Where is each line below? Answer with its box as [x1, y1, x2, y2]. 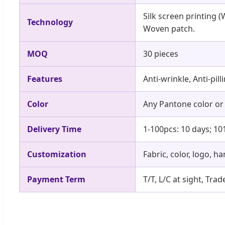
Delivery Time [27, 123, 81, 135]
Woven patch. [143, 23, 195, 34]
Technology [27, 16, 73, 28]
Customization [27, 148, 86, 160]
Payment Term [27, 173, 85, 185]
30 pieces [143, 48, 178, 59]
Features [27, 73, 62, 84]
